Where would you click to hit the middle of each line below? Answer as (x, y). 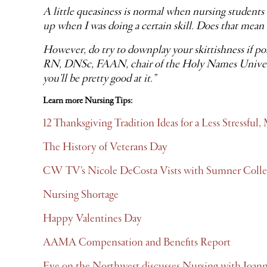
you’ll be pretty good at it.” (100, 79)
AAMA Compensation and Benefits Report (137, 243)
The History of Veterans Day (105, 147)
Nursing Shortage (81, 195)
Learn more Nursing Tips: (88, 101)
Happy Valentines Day (92, 219)
